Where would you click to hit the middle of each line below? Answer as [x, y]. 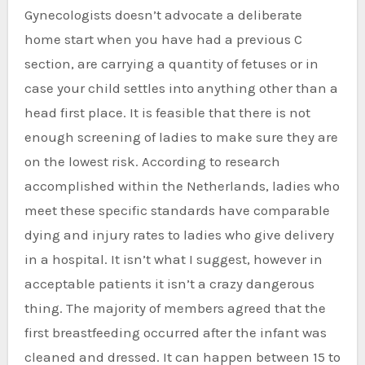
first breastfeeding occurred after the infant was [175, 332]
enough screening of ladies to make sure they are [181, 136]
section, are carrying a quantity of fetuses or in [171, 63]
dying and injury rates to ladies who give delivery [179, 234]
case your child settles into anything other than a [181, 88]
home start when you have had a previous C [163, 39]
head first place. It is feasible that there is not [167, 112]
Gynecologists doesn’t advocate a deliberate [163, 14]
